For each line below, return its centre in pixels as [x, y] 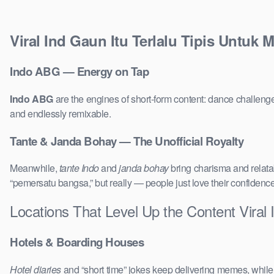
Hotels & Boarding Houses [77, 242]
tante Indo [79, 168]
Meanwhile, [35, 168]
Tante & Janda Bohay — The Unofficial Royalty [127, 141]
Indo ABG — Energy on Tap [79, 72]
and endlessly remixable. [60, 113]
